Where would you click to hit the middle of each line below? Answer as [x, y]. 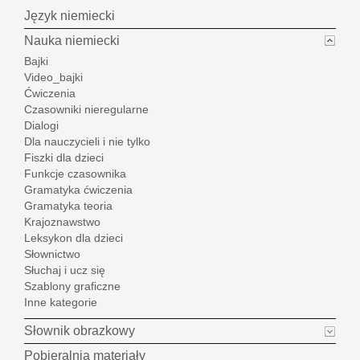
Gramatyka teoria [68, 206]
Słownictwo [52, 254]
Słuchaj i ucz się [65, 270]
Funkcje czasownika [75, 174]
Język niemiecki [70, 16]
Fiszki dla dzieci [64, 158]
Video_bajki [53, 78]
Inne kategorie [61, 303]
